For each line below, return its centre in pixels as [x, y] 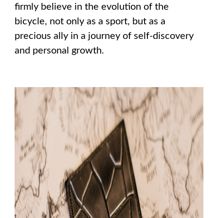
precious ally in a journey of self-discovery [104, 36]
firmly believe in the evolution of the [92, 7]
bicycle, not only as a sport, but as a [90, 21]
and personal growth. [59, 50]
